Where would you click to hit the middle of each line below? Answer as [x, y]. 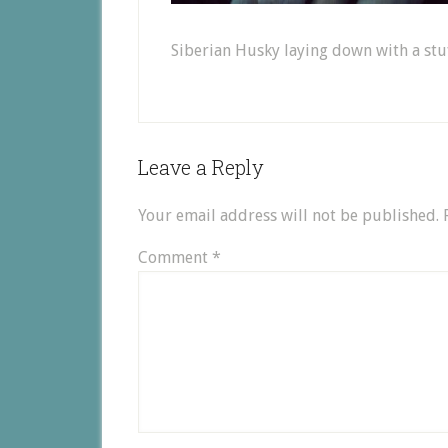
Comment [175, 257]
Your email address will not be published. [288, 215]
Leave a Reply [201, 167]
